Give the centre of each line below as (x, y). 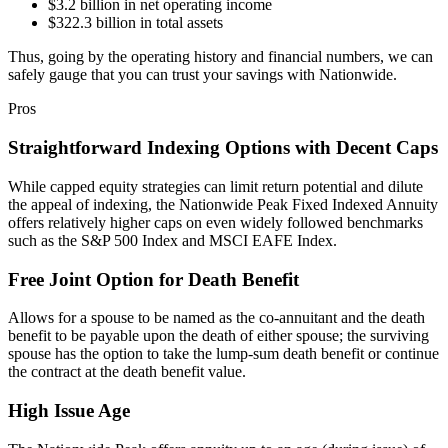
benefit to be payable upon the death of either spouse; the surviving (218, 336)
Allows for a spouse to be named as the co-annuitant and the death (216, 318)
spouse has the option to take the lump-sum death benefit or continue (223, 354)
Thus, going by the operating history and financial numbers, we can (220, 57)
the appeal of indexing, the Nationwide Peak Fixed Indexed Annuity (223, 204)
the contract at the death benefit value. (127, 372)
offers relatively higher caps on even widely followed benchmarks (215, 222)
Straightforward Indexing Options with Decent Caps (223, 148)
